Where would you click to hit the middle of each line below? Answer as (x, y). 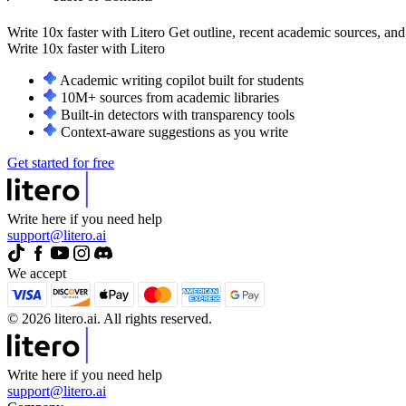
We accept (37, 274)
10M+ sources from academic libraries (170, 98)
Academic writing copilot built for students (182, 81)
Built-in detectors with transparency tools (178, 115)
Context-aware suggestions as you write (174, 132)
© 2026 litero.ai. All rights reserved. (110, 319)
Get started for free (61, 163)
